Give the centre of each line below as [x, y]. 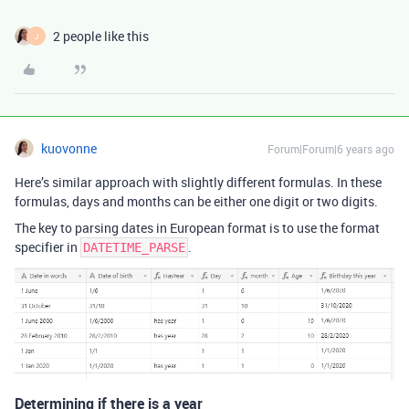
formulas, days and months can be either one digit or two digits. [196, 201]
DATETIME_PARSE [134, 247]
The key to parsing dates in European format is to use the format [197, 228]
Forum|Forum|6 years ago [331, 149]
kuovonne [69, 148]
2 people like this [101, 36]
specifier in [47, 247]
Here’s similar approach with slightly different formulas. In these [198, 182]
